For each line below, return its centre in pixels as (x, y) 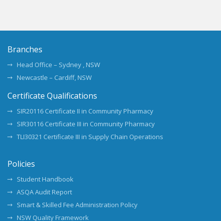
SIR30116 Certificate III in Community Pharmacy (86, 124)
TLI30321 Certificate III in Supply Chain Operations (90, 137)
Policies (21, 164)
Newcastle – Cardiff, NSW (54, 77)
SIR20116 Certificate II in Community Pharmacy (85, 111)
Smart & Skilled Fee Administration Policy (77, 205)
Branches (25, 49)
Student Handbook (45, 179)
